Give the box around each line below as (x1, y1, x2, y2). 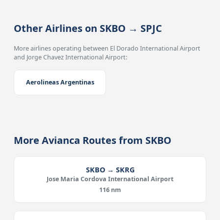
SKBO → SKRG (85, 165, 135, 174)
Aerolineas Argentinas (26, 78, 94, 86)
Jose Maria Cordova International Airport (47, 175, 173, 183)
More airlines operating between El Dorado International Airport (14, 44, 201, 53)
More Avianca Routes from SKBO (14, 134, 172, 147)
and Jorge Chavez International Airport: (14, 53, 128, 61)
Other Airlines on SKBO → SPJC (14, 22, 163, 35)
